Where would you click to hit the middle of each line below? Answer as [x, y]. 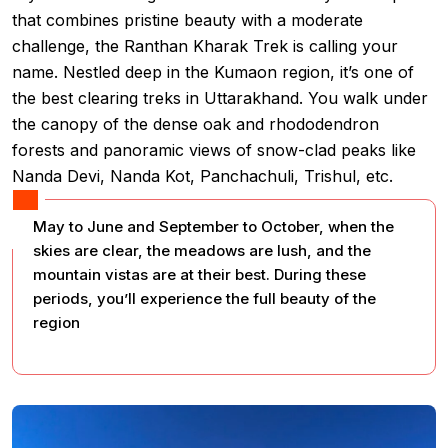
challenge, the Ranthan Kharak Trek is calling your [205, 45]
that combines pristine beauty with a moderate [187, 19]
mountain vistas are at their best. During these [199, 274]
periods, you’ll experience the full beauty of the [204, 298]
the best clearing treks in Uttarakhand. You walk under [220, 97]
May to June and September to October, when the [213, 226]
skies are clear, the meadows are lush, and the [202, 250]
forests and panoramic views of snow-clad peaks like [214, 149]
